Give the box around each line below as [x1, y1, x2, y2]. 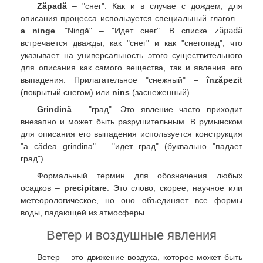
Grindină [37, 104, 72, 114]
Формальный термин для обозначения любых [37, 171, 242, 181]
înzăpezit [207, 75, 242, 85]
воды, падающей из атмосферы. [21, 208, 147, 218]
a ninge [21, 25, 56, 35]
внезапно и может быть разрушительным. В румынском [21, 117, 242, 126]
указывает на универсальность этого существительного [21, 50, 242, 60]
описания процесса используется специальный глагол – [21, 13, 242, 23]
